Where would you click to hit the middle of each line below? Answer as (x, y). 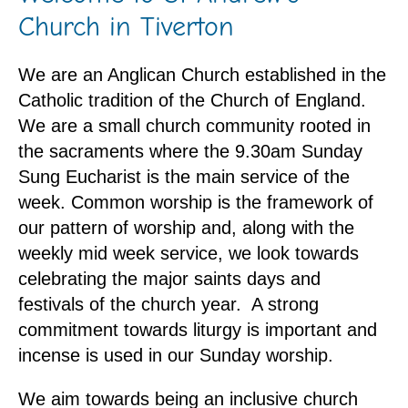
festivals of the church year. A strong (168, 304)
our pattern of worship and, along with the (186, 227)
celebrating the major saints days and (169, 278)
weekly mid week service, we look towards (189, 253)
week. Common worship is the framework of (196, 202)
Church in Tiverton (126, 26)
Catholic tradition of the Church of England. (192, 100)
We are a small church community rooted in (194, 125)
